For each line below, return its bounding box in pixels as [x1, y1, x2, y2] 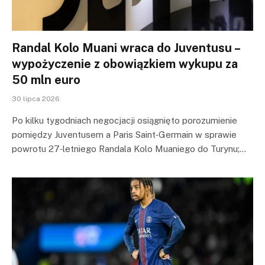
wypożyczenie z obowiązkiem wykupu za [12, 57, 238, 71]
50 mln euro [12, 73, 80, 87]
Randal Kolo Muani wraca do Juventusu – [12, 41, 240, 55]
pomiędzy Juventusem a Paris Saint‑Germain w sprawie [12, 130, 237, 140]
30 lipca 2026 [12, 95, 60, 103]
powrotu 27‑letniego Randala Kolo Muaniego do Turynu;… [12, 144, 246, 154]
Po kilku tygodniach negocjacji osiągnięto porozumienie [12, 115, 237, 125]
